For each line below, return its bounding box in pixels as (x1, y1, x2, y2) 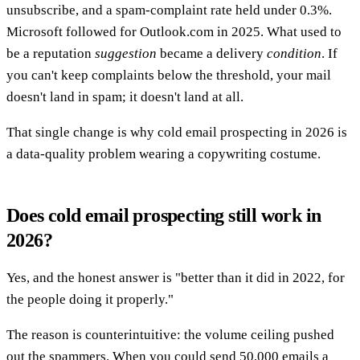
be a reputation (6, 45, 95, 61)
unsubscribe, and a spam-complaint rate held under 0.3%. (6, 2, 332, 18)
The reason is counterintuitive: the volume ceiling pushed (6, 326, 334, 342)
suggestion (95, 45, 157, 61)
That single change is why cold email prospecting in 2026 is (6, 124, 347, 140)
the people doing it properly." (6, 291, 174, 307)
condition (267, 45, 321, 61)
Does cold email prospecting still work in (6, 204, 321, 226)
